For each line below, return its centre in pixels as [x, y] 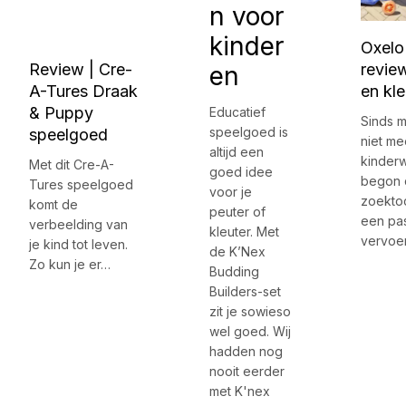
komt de [53, 204]
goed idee [241, 171]
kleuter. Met [244, 231]
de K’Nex [237, 251]
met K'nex [239, 391]
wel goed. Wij [250, 331]
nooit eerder [246, 371]
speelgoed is [248, 131]
